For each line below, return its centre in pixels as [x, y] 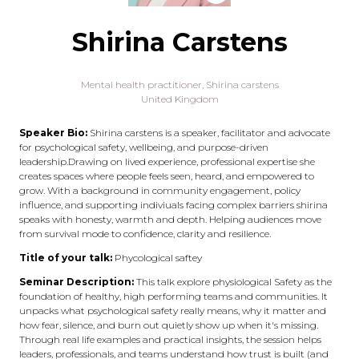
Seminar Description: [78, 282]
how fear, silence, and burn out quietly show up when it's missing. [169, 325]
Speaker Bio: [54, 133]
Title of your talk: [67, 258]
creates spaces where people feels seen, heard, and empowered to [167, 176]
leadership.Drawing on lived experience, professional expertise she [167, 161]
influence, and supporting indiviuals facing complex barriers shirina [173, 205]
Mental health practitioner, [143, 85]
